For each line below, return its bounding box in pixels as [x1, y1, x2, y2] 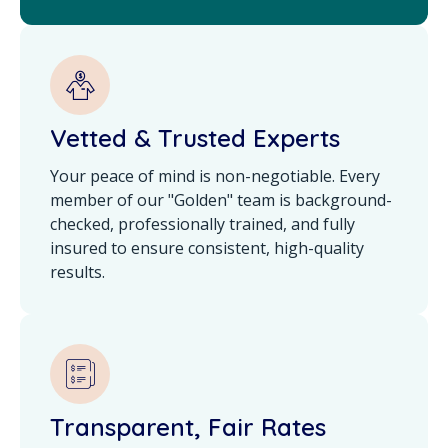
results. [50, 261, 105, 284]
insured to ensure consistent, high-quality [50, 237, 364, 260]
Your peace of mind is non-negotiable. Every [50, 165, 380, 188]
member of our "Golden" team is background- [50, 189, 392, 212]
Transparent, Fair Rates [50, 412, 326, 443]
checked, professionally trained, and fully [50, 213, 355, 236]
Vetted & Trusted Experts [50, 123, 340, 154]
